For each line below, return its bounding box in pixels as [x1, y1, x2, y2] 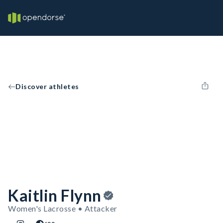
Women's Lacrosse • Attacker [8, 204, 117, 213]
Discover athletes [15, 82, 79, 91]
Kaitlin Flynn [8, 186, 102, 205]
